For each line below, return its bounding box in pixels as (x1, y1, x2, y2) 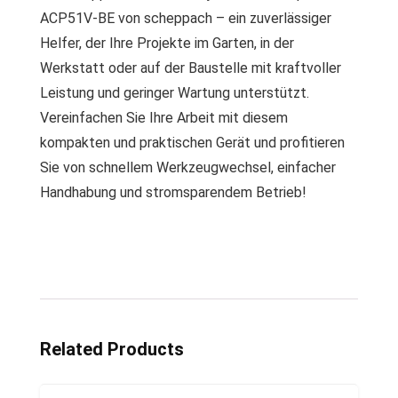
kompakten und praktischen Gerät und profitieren (40, 134, 345, 151)
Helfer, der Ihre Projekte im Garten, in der (40, 35, 294, 52)
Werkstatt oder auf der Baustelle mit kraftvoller (40, 60, 341, 76)
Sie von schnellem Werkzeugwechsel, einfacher (40, 159, 336, 176)
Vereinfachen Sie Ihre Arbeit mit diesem (40, 109, 288, 126)
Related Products (40, 338, 184, 360)
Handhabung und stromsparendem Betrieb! (40, 184, 306, 201)
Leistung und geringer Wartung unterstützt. (40, 84, 309, 101)
